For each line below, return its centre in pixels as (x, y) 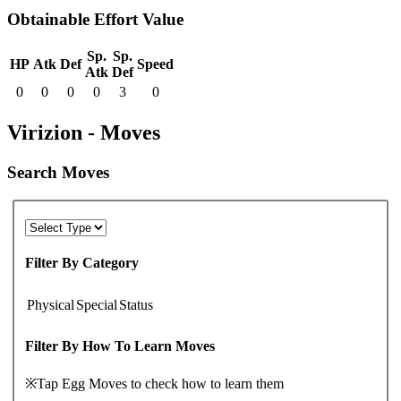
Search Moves (58, 173)
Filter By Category (82, 263)
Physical (51, 304)
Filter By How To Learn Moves (120, 346)
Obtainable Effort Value (95, 19)
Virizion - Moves (84, 133)
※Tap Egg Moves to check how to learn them (154, 384)
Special (97, 304)
